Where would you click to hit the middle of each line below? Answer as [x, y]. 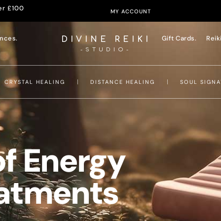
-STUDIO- [106, 50]
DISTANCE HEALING [123, 82]
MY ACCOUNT [131, 11]
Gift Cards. [179, 38]
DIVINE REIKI [106, 39]
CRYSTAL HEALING [35, 82]
